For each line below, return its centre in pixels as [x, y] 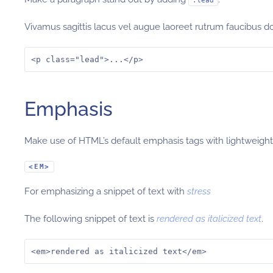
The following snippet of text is [90, 219]
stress [199, 191]
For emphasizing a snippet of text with [106, 191]
